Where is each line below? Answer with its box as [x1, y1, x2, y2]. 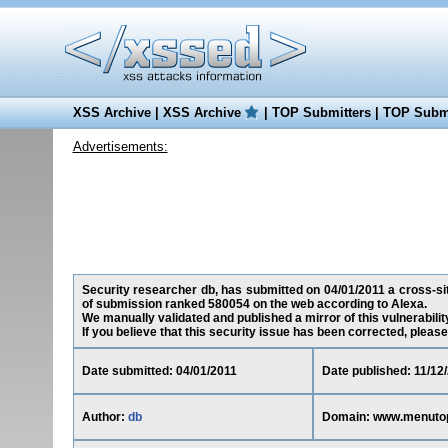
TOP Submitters [271, 105, 371, 120]
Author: [81, 410, 128, 424]
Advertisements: [72, 139, 168, 154]
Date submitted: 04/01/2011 [81, 364, 237, 378]
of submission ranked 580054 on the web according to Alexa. [81, 297, 427, 311]
